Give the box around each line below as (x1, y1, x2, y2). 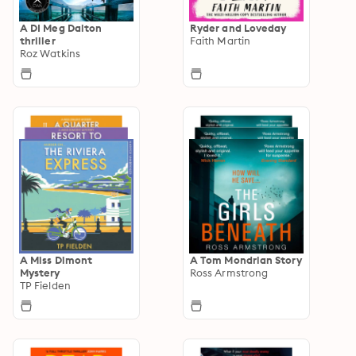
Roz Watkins (20, 46, 80, 60)
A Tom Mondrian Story (190, 253, 302, 266)
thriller (20, 33, 56, 47)
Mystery (20, 265, 60, 279)
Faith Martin (190, 33, 250, 47)
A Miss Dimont (20, 253, 93, 266)
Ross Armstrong (190, 265, 269, 279)
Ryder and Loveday (190, 21, 287, 34)
